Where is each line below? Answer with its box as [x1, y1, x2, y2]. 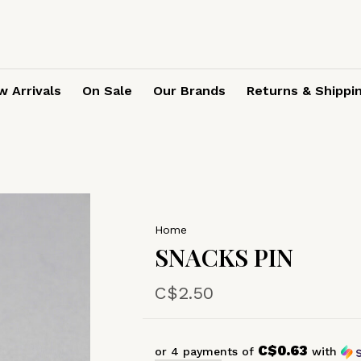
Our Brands [153, 83, 226, 98]
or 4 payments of [154, 345, 258, 358]
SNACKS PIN [154, 241, 293, 273]
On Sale [82, 83, 132, 98]
